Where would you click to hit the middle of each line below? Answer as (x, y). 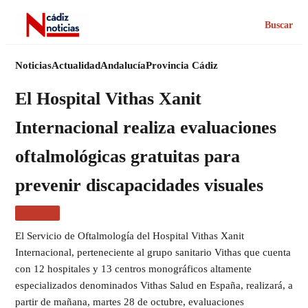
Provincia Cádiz (182, 65)
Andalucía (123, 65)
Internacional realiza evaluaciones (146, 128)
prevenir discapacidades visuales (139, 185)
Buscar (279, 25)
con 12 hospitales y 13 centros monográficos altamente (133, 269)
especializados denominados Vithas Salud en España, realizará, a (154, 285)
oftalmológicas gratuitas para (128, 156)
